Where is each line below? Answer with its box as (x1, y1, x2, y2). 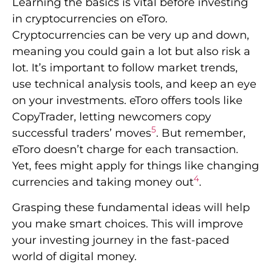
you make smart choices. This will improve (12, 217, 243, 230)
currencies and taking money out (12, 175, 194, 189)
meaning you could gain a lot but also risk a (12, 45, 250, 59)
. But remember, (156, 126, 246, 140)
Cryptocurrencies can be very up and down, (12, 28, 249, 42)
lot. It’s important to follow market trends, (12, 61, 238, 75)
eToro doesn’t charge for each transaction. (12, 143, 238, 157)
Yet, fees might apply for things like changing (12, 159, 259, 173)
